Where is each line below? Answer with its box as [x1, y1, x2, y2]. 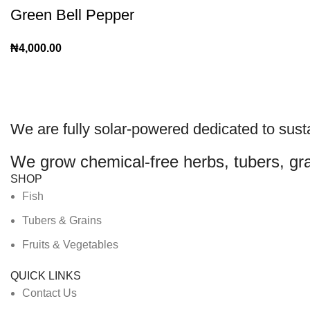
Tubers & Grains [22, 215, 102, 226]
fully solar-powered [63, 120, 193, 138]
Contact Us [22, 287, 77, 299]
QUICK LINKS [10, 270, 81, 282]
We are [10, 120, 63, 138]
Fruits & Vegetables [22, 239, 118, 250]
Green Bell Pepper [10, 6, 134, 24]
